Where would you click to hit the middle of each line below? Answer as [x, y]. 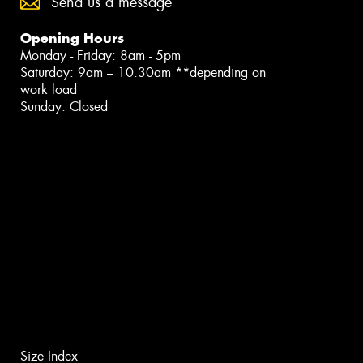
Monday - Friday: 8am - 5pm [100, 56]
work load [49, 90]
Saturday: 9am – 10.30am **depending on [143, 73]
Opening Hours [72, 38]
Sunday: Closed [64, 107]
